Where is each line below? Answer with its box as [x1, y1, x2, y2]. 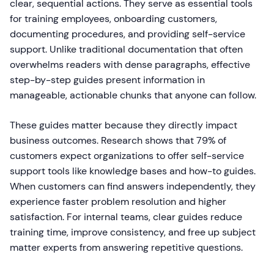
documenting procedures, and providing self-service [10, 28, 245, 41]
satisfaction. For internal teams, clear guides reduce [10, 210, 242, 224]
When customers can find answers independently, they [10, 180, 256, 193]
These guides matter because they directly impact [10, 119, 237, 132]
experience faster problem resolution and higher [10, 195, 226, 209]
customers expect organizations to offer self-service [10, 149, 244, 163]
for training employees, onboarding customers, [10, 12, 217, 26]
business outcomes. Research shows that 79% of [10, 134, 226, 147]
